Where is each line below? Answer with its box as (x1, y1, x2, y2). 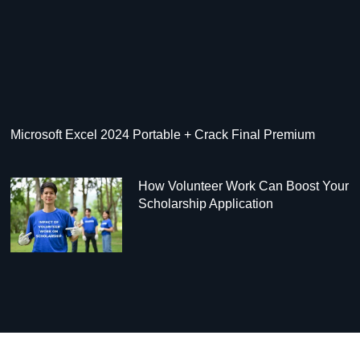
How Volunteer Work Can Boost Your (138, 178, 350, 193)
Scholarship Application (138, 196, 274, 211)
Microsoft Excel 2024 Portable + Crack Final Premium (10, 127, 316, 141)
